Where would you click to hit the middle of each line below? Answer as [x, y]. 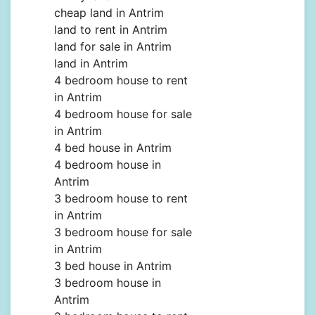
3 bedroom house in [108, 283]
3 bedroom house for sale [123, 232]
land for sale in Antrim [113, 47]
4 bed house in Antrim [113, 148]
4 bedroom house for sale [123, 114]
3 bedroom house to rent [121, 199]
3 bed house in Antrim [113, 266]
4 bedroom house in [108, 165]
